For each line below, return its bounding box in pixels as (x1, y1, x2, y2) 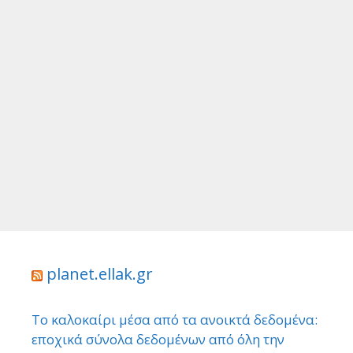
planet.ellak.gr (46, 263, 153, 285)
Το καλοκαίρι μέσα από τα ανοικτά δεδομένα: (32, 310, 318, 329)
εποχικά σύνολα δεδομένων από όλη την (32, 330, 284, 349)
